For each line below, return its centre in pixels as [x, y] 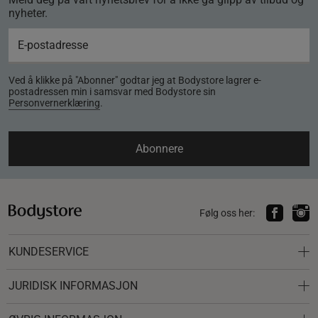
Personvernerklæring [54, 103]
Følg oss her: [227, 213]
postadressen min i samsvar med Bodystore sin [112, 92]
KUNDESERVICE [49, 252]
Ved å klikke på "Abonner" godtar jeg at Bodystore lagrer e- [135, 80]
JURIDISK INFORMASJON [73, 286]
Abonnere [159, 149]
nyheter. [28, 13]
